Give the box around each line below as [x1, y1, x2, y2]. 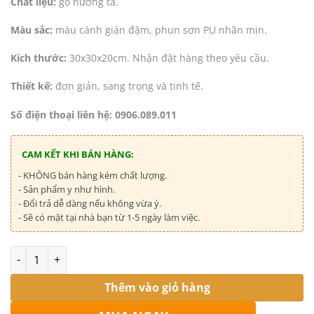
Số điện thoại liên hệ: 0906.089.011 [11, 107, 177, 121]
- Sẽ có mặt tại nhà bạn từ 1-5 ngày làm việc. [18, 210, 200, 224]
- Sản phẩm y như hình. [18, 182, 115, 196]
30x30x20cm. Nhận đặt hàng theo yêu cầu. [67, 51, 269, 65]
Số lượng [10, 246, 54, 260]
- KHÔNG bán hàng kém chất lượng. [18, 168, 167, 182]
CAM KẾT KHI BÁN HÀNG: [22, 147, 134, 161]
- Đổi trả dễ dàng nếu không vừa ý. [18, 196, 161, 210]
